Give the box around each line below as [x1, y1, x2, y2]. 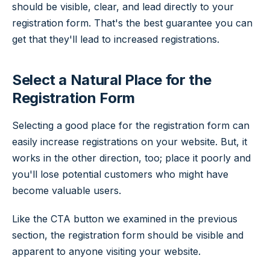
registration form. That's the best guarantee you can [12, 17, 253, 30]
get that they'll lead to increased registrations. [12, 33, 219, 46]
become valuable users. [12, 184, 121, 196]
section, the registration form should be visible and [12, 229, 243, 242]
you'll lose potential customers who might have [12, 168, 228, 180]
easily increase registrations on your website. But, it [12, 135, 247, 148]
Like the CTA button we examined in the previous [12, 213, 237, 225]
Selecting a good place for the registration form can [12, 119, 250, 131]
